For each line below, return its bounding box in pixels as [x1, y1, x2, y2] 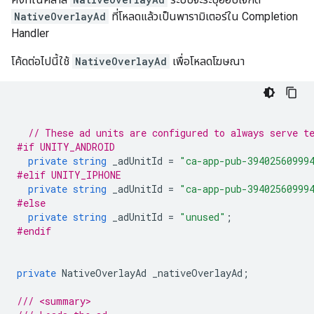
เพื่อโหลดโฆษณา [170, 55, 245, 68]
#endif [17, 224, 51, 238]
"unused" [179, 210, 226, 224]
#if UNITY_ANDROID [17, 140, 115, 153]
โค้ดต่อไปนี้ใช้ [11, 55, 72, 68]
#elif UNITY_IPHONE [17, 168, 121, 182]
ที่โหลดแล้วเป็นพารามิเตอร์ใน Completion [109, 10, 298, 23]
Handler [11, 27, 49, 40]
